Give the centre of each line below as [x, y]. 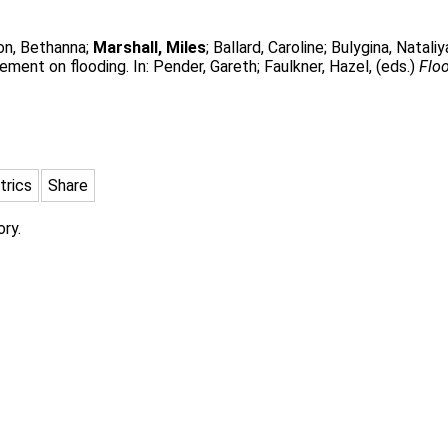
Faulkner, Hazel [317, 66]
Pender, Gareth [205, 66]
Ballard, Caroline [269, 47]
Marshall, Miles [150, 47]
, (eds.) [394, 66]
